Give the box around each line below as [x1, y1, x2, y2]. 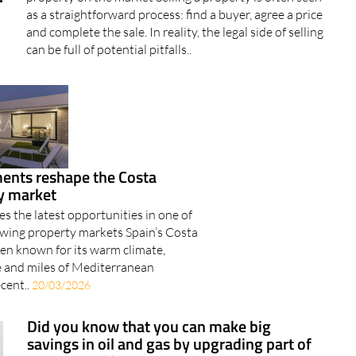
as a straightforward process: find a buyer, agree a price [26, 6, 323, 23]
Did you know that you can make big [26, 314, 271, 339]
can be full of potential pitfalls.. [26, 41, 192, 58]
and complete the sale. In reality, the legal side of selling [26, 24, 324, 41]
